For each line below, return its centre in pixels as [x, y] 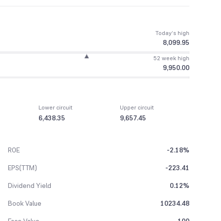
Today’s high [172, 33]
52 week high [171, 58]
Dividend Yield [30, 186]
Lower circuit [56, 108]
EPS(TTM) [22, 168]
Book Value [25, 203]
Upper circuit [137, 108]
